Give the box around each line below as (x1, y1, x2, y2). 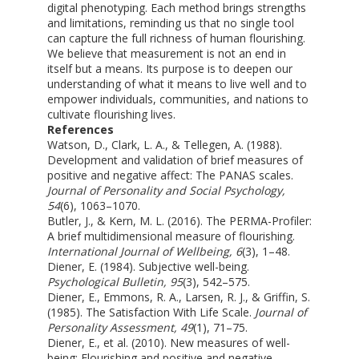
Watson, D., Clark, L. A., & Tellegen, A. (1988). (46, 136, 282, 152)
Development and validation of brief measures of (46, 151, 303, 167)
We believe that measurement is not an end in (46, 45, 286, 61)
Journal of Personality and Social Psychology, (46, 182, 285, 198)
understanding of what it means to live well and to (46, 75, 307, 91)
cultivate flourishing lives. (46, 106, 175, 122)
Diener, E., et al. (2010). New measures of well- (46, 334, 290, 350)
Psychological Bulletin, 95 (46, 273, 183, 289)
